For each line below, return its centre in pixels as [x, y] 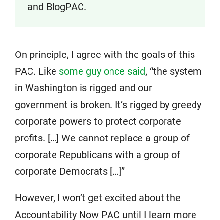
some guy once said [102, 71]
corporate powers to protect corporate [98, 121]
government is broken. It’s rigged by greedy [108, 105]
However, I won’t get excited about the [98, 198]
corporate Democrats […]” [70, 171]
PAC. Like [37, 71]
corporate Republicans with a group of [97, 155]
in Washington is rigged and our [83, 88]
